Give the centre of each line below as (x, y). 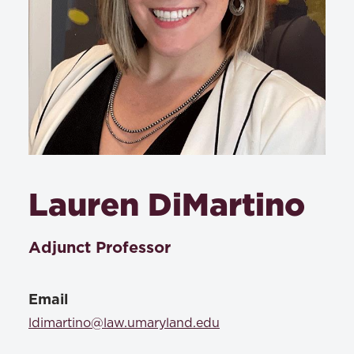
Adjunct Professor (100, 247)
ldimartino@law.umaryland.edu (124, 323)
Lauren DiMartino (167, 204)
